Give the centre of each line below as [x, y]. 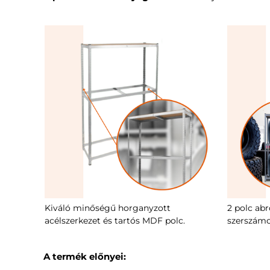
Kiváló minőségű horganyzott [108, 208]
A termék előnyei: [85, 256]
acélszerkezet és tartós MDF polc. [115, 220]
